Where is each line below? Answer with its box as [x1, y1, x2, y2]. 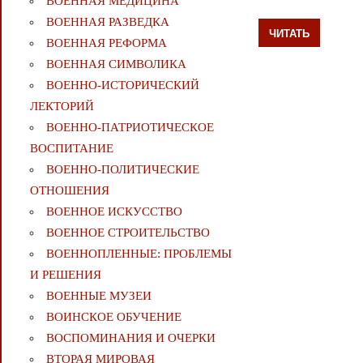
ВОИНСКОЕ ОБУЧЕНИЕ [45, 310, 181, 324]
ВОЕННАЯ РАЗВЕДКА [45, 15, 169, 29]
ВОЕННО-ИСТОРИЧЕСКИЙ [45, 79, 199, 92]
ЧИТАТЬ [269, 26, 310, 40]
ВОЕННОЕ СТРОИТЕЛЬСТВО [45, 226, 210, 240]
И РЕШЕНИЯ [29, 268, 101, 282]
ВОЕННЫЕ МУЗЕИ [45, 289, 152, 303]
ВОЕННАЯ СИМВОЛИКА [45, 58, 186, 71]
